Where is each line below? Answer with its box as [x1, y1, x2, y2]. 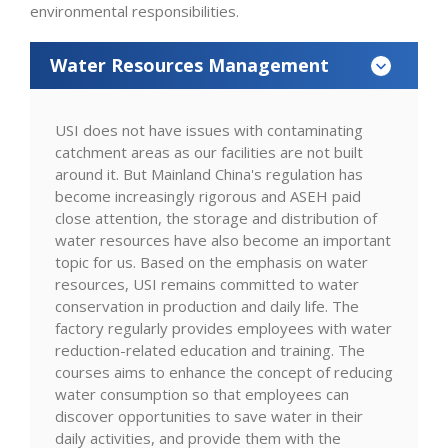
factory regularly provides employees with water [55, 318, 392, 338]
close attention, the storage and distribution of [55, 208, 377, 228]
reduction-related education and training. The [55, 340, 365, 360]
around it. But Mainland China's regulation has [55, 164, 363, 184]
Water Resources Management [50, 53, 329, 77]
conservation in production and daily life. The [55, 296, 359, 316]
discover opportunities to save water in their [55, 406, 363, 426]
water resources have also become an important [55, 230, 391, 250]
